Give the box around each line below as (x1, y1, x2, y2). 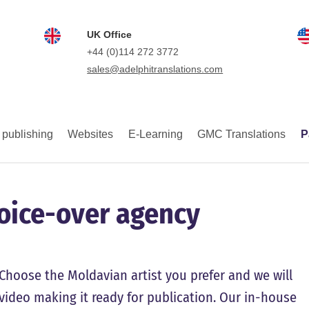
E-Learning (128, 128, 183, 140)
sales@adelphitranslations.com (87, 63, 223, 74)
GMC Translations (197, 128, 286, 140)
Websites (68, 128, 114, 140)
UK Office (87, 29, 132, 40)
